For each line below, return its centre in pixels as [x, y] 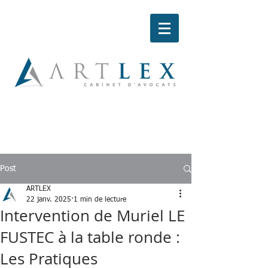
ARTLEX [39, 189]
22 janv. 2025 [49, 200]
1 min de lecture [100, 200]
